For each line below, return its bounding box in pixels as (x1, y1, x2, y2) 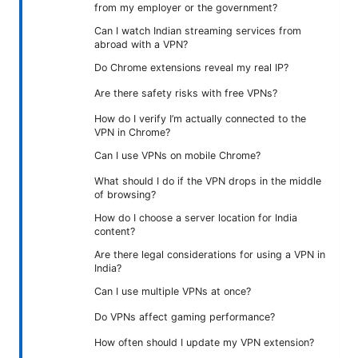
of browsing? (94, 188, 156, 201)
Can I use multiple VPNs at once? (94, 284, 251, 297)
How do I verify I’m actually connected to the (94, 112, 306, 125)
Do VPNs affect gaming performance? (94, 310, 275, 323)
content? (94, 225, 135, 237)
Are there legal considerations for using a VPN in (94, 248, 325, 261)
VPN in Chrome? (94, 125, 170, 138)
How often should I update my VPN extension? (94, 336, 314, 348)
